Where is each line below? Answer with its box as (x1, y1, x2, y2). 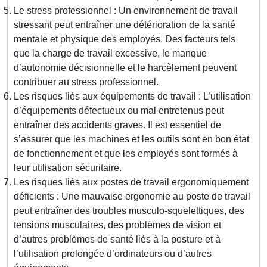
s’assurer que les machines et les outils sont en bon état (14, 134, 249, 145)
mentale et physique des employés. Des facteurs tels (14, 34, 235, 45)
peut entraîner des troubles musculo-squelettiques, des (14, 206, 244, 216)
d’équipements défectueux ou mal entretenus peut (14, 105, 224, 116)
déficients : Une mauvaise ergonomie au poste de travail (14, 191, 250, 202)
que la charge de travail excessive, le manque (14, 48, 207, 59)
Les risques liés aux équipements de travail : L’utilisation (14, 91, 251, 102)
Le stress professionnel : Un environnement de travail (14, 5, 238, 16)
